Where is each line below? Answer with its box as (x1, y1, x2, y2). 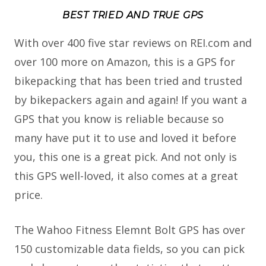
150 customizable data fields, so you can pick (14, 242, 245, 256)
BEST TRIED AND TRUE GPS (62, 9, 204, 21)
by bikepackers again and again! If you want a (14, 93, 247, 107)
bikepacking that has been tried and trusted (14, 74, 242, 88)
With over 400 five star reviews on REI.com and (14, 36, 252, 50)
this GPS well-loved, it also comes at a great (14, 169, 238, 183)
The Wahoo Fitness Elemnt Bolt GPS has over (14, 223, 245, 237)
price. (14, 188, 43, 202)
